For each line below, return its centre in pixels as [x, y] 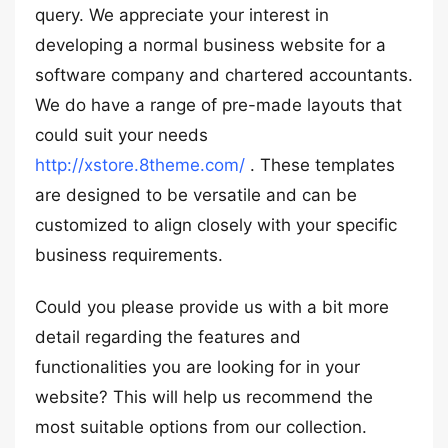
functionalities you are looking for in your [197, 367]
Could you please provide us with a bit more [212, 307]
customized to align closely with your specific [216, 225]
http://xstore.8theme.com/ [140, 165]
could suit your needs [121, 135]
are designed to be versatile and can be [196, 195]
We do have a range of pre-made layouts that [218, 105]
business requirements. [129, 255]
